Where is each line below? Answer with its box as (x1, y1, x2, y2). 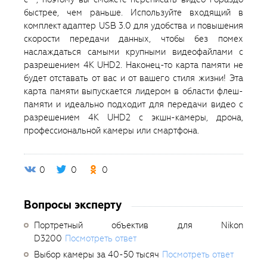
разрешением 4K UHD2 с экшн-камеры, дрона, (24, 111, 243, 124)
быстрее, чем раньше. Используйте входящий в (24, 7, 243, 19)
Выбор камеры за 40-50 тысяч (34, 249, 159, 261)
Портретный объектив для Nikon (34, 219, 243, 232)
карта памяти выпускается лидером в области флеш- (24, 85, 243, 98)
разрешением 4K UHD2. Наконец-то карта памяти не (24, 59, 243, 72)
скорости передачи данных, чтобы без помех (24, 33, 243, 45)
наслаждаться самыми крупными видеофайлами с (24, 46, 243, 58)
